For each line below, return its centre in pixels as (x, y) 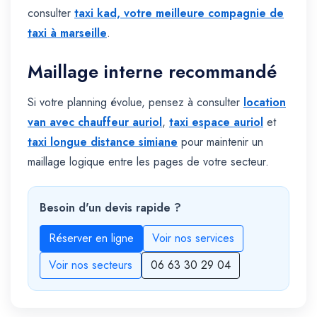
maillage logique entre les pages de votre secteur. (148, 162)
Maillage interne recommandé (152, 72)
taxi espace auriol (216, 122)
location (265, 103)
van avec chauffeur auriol (95, 122)
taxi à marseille (67, 33)
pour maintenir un (220, 142)
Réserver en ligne (91, 238)
